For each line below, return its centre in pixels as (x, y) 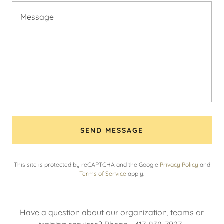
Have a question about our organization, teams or (112, 213)
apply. (135, 174)
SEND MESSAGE (112, 131)
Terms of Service (103, 174)
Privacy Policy (179, 165)
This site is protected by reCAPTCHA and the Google (87, 165)
